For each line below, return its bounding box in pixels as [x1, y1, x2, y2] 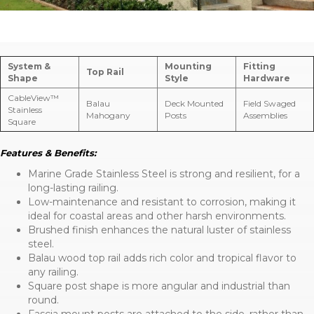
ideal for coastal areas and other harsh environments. [28, 209, 286, 222]
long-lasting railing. [28, 181, 118, 194]
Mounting [165, 60, 212, 71]
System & [8, 60, 50, 71]
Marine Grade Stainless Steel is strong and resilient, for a [28, 167, 300, 180]
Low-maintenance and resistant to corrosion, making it [28, 195, 296, 208]
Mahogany [86, 109, 130, 121]
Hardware [243, 72, 290, 83]
